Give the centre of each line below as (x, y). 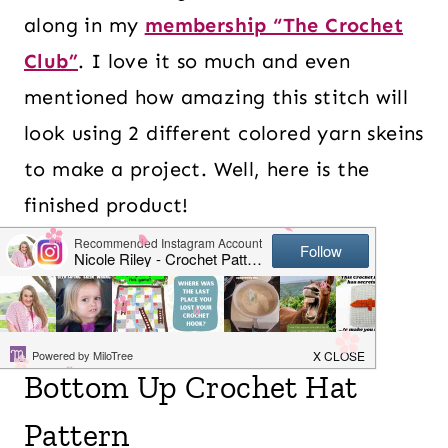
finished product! (106, 205)
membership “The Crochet (274, 25)
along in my (84, 25)
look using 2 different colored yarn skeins (224, 133)
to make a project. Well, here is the (197, 169)
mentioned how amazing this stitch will (216, 97)
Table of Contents (141, 286)
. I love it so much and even (214, 61)
